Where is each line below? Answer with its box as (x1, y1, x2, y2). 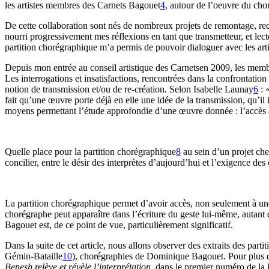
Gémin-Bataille (5, 250, 62, 261)
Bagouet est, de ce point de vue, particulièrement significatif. (5, 219, 233, 230)
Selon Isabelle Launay (169, 83, 253, 94)
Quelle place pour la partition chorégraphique (5, 146, 176, 157)
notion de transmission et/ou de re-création (5, 83, 165, 94)
